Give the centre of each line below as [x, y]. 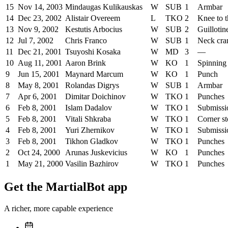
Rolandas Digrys [92, 85]
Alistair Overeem [93, 18]
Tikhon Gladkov [92, 141]
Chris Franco [86, 41]
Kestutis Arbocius [94, 30]
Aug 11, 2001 [40, 63]
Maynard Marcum [94, 74]
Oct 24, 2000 [39, 153]
